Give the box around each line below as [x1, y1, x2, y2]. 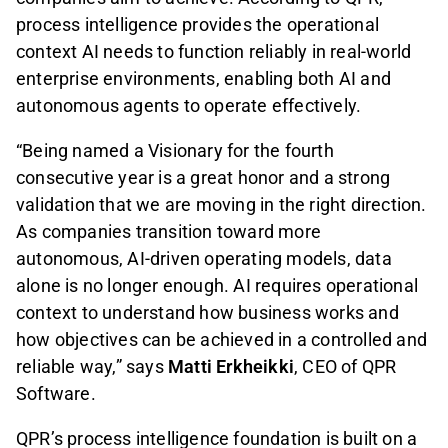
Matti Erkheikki [168, 356, 294, 378]
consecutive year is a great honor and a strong [16, 167, 391, 189]
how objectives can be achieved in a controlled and [16, 329, 428, 351]
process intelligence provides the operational [16, 14, 380, 36]
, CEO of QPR [294, 356, 397, 378]
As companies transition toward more [16, 221, 321, 243]
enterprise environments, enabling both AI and [16, 68, 392, 90]
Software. [16, 383, 96, 405]
